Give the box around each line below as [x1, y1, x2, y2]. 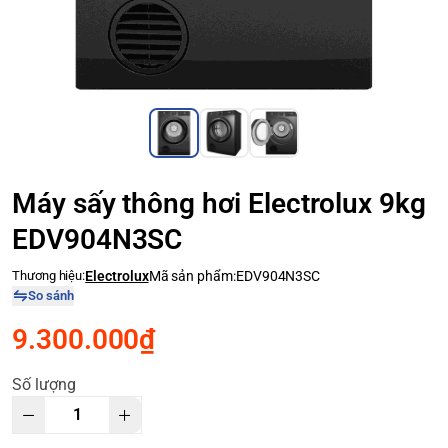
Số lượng [12, 375, 76, 394]
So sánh [27, 288, 74, 303]
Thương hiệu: [12, 268, 86, 283]
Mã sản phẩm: [148, 268, 236, 284]
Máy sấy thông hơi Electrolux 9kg [12, 187, 426, 220]
